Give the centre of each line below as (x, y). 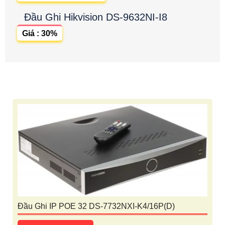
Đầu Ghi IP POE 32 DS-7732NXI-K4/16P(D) (96, 206)
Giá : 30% (40, 34)
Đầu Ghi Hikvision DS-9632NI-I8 (96, 17)
